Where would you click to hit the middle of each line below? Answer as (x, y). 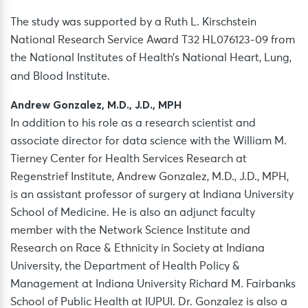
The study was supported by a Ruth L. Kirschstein (133, 22)
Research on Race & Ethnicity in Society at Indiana (137, 249)
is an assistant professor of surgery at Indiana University (152, 195)
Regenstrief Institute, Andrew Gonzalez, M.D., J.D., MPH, (150, 177)
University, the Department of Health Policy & (125, 266)
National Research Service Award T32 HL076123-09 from (153, 40)
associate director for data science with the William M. (148, 141)
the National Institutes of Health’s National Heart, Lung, (151, 58)
